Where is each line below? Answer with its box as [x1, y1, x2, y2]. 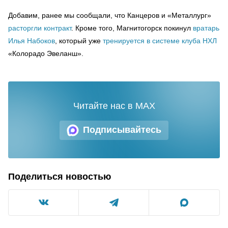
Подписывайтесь [83, 125, 161, 135]
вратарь [193, 23, 219, 32]
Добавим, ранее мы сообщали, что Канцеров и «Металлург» [8, 11, 211, 19]
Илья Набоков [8, 36, 55, 45]
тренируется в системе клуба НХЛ [103, 36, 217, 45]
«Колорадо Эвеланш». [8, 49, 83, 58]
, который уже [55, 36, 103, 45]
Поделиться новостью [8, 171, 111, 182]
